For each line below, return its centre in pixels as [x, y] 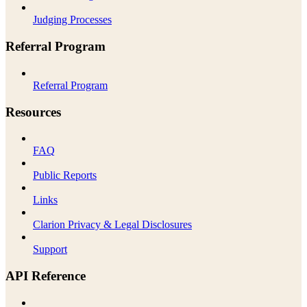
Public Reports [65, 175]
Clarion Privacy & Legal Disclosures [112, 225]
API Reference [46, 276]
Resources [33, 112]
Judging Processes [72, 20]
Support [50, 249]
